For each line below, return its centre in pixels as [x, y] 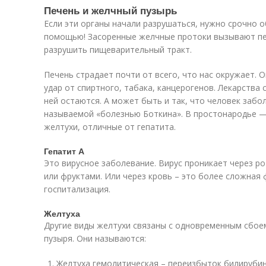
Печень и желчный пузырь [110, 10]
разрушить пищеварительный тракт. [118, 50]
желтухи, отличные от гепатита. [110, 127]
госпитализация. [77, 189]
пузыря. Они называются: [95, 238]
